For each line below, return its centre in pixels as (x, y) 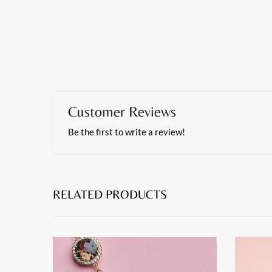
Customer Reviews (122, 111)
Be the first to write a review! (127, 131)
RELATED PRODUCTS (110, 194)
